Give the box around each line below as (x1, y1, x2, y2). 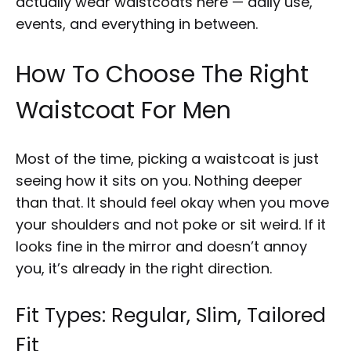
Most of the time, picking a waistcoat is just (16, 149, 319, 169)
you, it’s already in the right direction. (16, 259, 272, 279)
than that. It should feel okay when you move (16, 193, 329, 213)
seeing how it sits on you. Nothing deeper (16, 171, 302, 191)
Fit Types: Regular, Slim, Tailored (16, 302, 326, 330)
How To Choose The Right (16, 58, 309, 92)
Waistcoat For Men (16, 94, 231, 128)
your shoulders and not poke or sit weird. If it (16, 215, 326, 235)
